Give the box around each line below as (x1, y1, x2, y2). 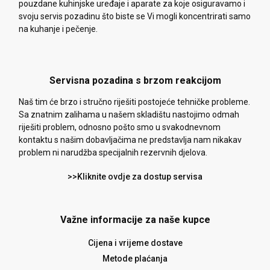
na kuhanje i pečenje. (19, 24, 98, 34)
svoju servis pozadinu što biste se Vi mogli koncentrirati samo (19, 11, 251, 22)
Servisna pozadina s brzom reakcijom (49, 75, 221, 87)
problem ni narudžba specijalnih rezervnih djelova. (19, 148, 207, 158)
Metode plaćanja (102, 254, 168, 264)
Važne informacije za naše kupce (60, 214, 210, 226)
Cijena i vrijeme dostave (87, 238, 183, 248)
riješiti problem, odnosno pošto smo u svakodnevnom (19, 122, 221, 133)
